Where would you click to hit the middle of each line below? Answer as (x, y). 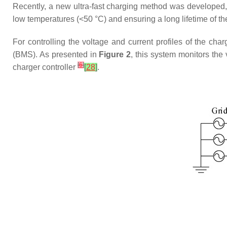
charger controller (45, 67)
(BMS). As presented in (56, 54)
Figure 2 (115, 54)
